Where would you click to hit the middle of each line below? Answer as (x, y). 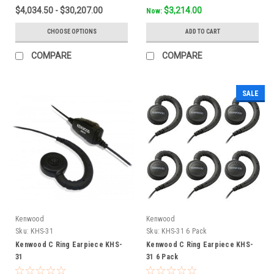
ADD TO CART (202, 31)
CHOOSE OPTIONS (72, 31)
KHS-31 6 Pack (184, 231)
